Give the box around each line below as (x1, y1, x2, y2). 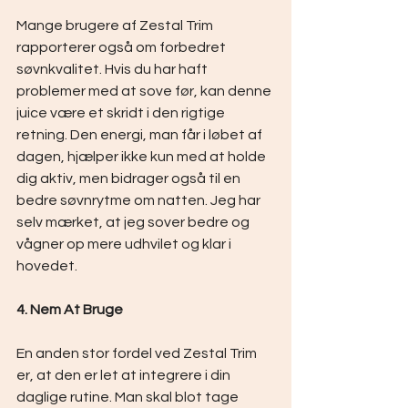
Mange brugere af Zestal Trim (16, 18, 216, 33)
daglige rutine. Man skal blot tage (16, 390, 241, 404)
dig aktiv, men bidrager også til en (16, 171, 243, 186)
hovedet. (16, 259, 77, 273)
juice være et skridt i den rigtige (16, 106, 228, 120)
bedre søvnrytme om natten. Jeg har (16, 193, 263, 208)
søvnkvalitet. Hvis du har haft (16, 62, 210, 76)
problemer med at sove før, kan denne (16, 84, 274, 98)
